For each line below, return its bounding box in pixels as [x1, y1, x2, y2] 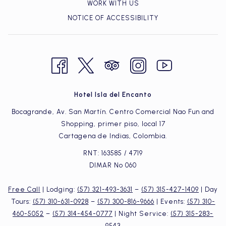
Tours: [11, 198, 33, 205]
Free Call [8, 186, 40, 193]
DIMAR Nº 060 [89, 161, 137, 169]
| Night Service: [112, 210, 171, 217]
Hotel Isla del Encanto [74, 91, 152, 98]
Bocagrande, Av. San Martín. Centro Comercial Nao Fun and [12, 108, 214, 116]
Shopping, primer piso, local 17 [61, 120, 165, 128]
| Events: [154, 198, 187, 205]
